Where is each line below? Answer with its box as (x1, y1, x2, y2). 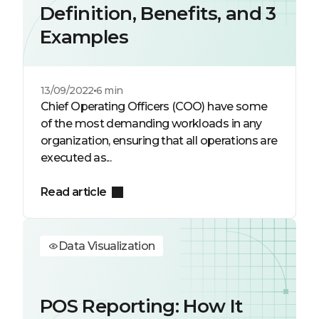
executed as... (41, 151, 112, 164)
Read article (41, 185, 107, 199)
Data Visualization (58, 239, 155, 253)
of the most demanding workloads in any (41, 117, 262, 130)
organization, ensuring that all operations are (41, 134, 278, 147)
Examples (40, 26, 128, 48)
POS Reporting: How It (40, 295, 243, 318)
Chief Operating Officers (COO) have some (41, 100, 268, 113)
